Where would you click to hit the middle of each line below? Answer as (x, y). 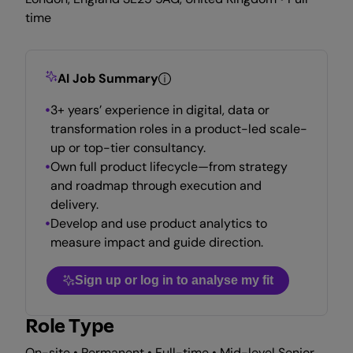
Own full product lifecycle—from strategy (169, 167)
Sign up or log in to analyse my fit (174, 280)
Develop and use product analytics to (159, 223)
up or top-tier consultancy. (128, 148)
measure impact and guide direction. (157, 242)
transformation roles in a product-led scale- (179, 129)
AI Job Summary (108, 78)
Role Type (70, 326)
